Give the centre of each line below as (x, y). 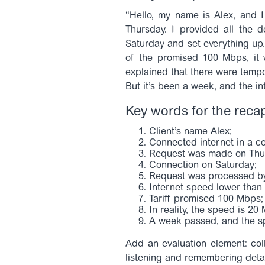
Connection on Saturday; (203, 166)
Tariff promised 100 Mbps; (206, 199)
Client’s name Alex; (190, 132)
